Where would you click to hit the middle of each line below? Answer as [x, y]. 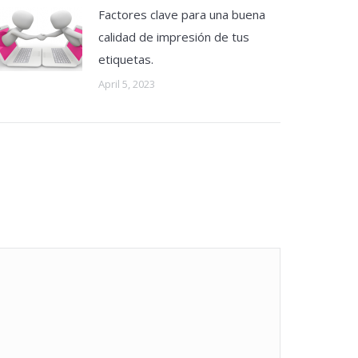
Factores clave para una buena [182, 14]
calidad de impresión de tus [174, 37]
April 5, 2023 [127, 84]
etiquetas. [126, 59]
